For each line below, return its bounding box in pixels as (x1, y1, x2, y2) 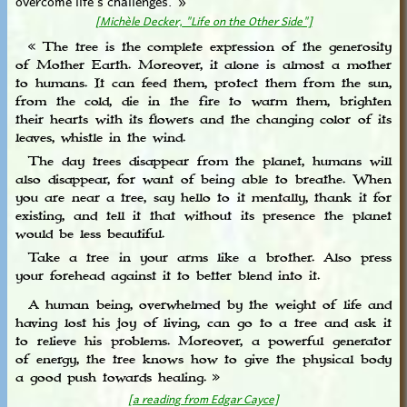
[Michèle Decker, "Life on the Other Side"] (94, 10, 313, 28)
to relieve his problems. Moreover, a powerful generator (15, 332, 392, 351)
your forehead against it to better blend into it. (15, 266, 320, 285)
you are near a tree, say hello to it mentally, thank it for (15, 188, 392, 207)
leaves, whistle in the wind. (15, 128, 185, 147)
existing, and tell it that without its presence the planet (15, 206, 392, 225)
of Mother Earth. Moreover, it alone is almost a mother (15, 55, 392, 74)
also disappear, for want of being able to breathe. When (15, 170, 392, 189)
